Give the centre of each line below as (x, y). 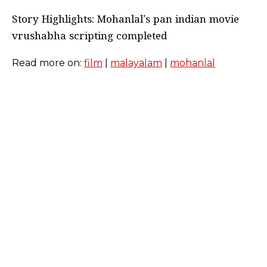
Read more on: (48, 63)
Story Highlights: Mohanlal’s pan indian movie (125, 20)
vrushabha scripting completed (89, 37)
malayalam (136, 63)
